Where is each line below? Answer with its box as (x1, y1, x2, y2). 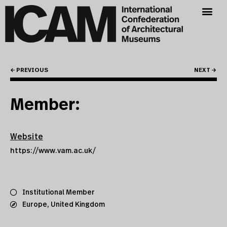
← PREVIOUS (10, 67, 48, 73)
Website (10, 133, 43, 141)
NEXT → (194, 67, 216, 73)
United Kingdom (51, 201, 105, 208)
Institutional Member (22, 189, 95, 196)
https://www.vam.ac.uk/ (10, 147, 96, 155)
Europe (22, 201, 47, 208)
